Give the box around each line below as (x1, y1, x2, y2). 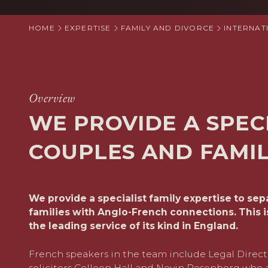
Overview (29, 90, 75, 106)
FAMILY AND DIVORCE (120, 23, 215, 32)
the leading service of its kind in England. (29, 220, 238, 232)
